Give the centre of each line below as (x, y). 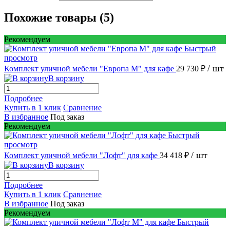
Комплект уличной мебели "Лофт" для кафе (82, 155)
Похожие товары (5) (59, 18)
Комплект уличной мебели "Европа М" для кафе (90, 68)
